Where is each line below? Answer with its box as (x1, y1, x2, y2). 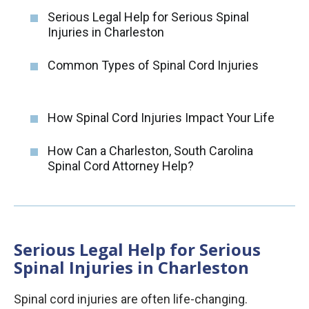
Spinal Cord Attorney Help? (48, 159, 194, 174)
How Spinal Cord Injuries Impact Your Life (48, 110, 275, 126)
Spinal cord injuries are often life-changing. (14, 292, 248, 307)
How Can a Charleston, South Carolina (48, 143, 253, 159)
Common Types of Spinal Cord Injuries (48, 58, 259, 73)
